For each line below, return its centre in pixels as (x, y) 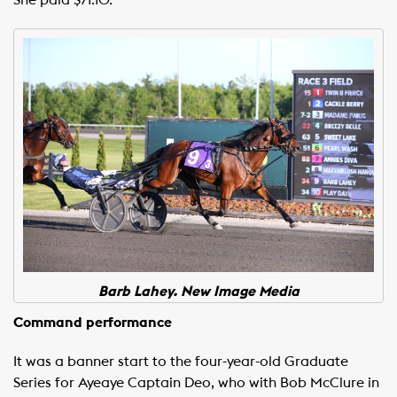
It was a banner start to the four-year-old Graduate (181, 361)
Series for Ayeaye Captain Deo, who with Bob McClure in (196, 382)
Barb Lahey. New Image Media (198, 291)
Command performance (93, 322)
